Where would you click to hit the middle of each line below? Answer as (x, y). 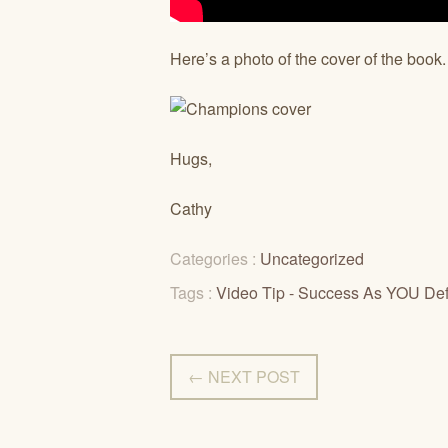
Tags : (193, 292)
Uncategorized (312, 258)
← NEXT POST (244, 376)
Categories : (215, 258)
